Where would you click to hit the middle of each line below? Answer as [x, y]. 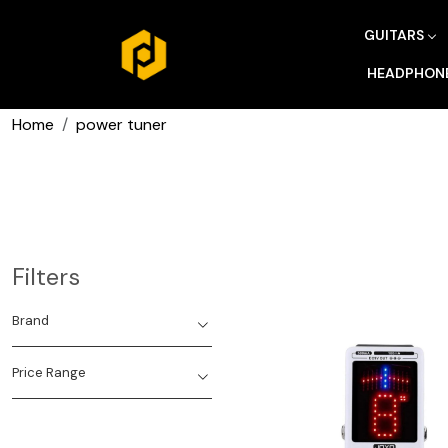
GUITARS [394, 34]
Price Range [49, 373]
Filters [46, 277]
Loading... [398, 431]
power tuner [121, 125]
